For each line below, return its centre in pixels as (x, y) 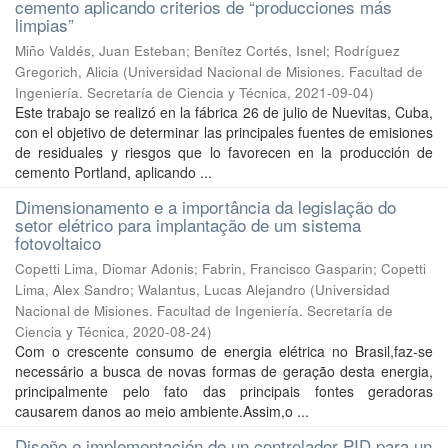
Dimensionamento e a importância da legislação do (205, 206)
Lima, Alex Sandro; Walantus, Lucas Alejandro (160, 289)
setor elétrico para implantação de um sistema (188, 224)
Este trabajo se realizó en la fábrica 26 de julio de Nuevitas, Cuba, (224, 112)
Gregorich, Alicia (67, 71)
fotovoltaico (58, 242)
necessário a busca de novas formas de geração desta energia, (224, 371)
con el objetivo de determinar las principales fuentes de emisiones (224, 132)
